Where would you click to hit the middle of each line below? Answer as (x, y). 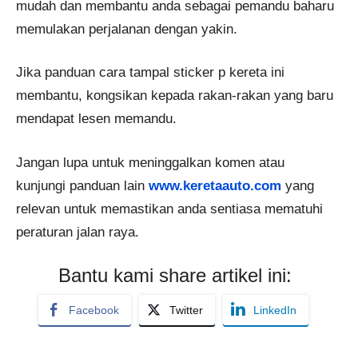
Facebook (93, 310)
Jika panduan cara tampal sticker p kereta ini (150, 73)
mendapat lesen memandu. (96, 119)
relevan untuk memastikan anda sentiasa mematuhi (169, 209)
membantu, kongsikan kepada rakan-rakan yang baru (175, 96)
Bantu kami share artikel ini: (175, 276)
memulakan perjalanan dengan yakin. (127, 29)
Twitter (186, 310)
